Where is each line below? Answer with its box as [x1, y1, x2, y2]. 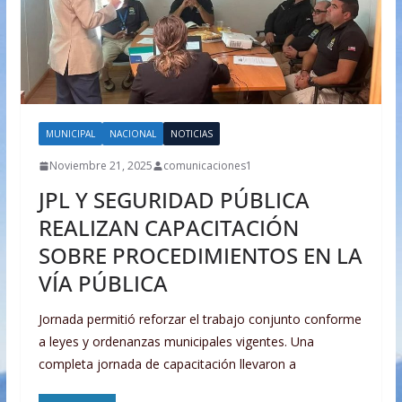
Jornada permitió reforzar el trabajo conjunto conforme [38, 310, 362, 328]
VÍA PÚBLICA [38, 268, 168, 299]
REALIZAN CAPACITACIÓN [38, 213, 299, 243]
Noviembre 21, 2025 [48, 158, 153, 174]
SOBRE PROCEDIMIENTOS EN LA [38, 240, 363, 271]
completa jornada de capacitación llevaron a [38, 355, 296, 373]
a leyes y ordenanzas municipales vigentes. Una [38, 333, 314, 351]
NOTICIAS [170, 127, 213, 141]
